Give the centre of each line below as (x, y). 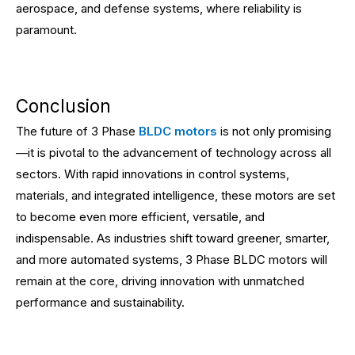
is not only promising (274, 131)
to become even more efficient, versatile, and (140, 217)
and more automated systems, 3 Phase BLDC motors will (172, 260)
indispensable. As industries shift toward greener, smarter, (173, 238)
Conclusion (63, 106)
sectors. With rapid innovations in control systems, (153, 174)
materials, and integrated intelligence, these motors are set (176, 195)
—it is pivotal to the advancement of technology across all (174, 153)
